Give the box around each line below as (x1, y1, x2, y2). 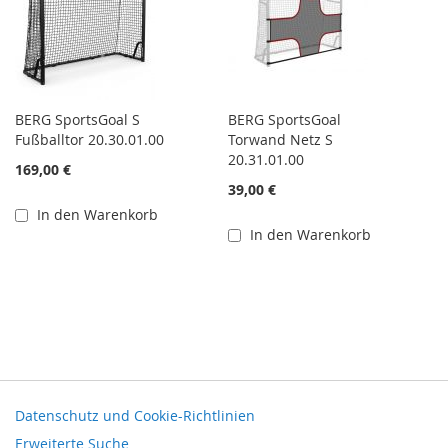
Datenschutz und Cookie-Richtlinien (15, 406, 255, 425)
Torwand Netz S (228, 130, 334, 149)
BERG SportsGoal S (15, 110, 140, 129)
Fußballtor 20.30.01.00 (15, 130, 164, 149)
